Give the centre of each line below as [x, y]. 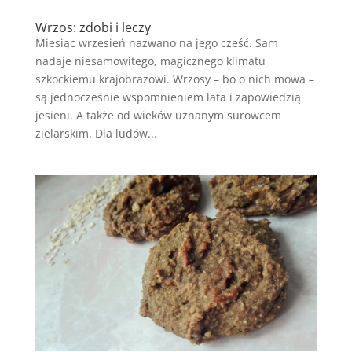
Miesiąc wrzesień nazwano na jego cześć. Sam [156, 42]
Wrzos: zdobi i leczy [93, 27]
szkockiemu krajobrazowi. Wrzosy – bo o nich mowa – [174, 79]
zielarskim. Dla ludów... [96, 133]
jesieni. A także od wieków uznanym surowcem [158, 115]
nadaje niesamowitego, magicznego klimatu [150, 60]
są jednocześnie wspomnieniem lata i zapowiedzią [168, 97]
